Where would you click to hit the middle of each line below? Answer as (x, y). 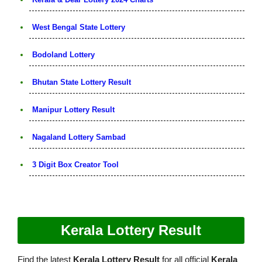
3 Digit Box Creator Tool (75, 164)
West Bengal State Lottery (79, 27)
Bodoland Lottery (63, 54)
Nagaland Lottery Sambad (79, 137)
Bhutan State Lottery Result (82, 82)
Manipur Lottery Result (73, 109)
